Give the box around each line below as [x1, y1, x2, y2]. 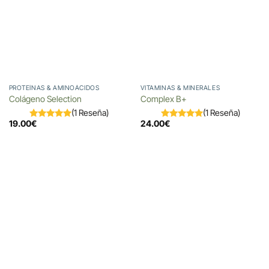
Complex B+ [140, 93, 187, 104]
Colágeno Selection [8, 93, 82, 104]
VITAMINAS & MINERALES [140, 83, 220, 92]
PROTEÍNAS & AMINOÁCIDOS [8, 83, 100, 92]
